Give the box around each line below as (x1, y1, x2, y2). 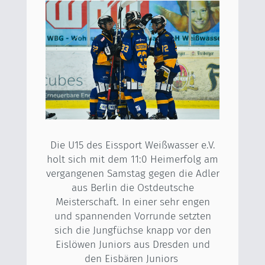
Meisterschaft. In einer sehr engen (55, 195, 210, 208)
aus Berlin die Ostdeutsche (71, 181, 194, 194)
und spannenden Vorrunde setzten (54, 209, 211, 222)
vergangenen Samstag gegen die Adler (46, 167, 219, 180)
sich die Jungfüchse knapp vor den (54, 224, 211, 237)
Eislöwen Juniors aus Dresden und (55, 238, 210, 251)
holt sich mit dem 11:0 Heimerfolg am (47, 153, 218, 166)
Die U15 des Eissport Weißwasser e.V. (50, 138, 215, 151)
